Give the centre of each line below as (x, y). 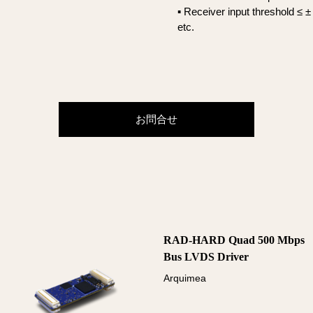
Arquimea (185, 278)
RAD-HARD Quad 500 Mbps (234, 240)
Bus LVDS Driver (206, 257)
